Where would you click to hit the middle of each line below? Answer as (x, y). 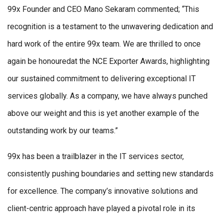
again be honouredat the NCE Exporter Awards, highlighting (109, 61)
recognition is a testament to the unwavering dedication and (110, 27)
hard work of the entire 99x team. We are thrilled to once (104, 44)
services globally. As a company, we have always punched (108, 96)
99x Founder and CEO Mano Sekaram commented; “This (103, 9)
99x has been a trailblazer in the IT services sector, (96, 157)
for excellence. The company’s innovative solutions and (103, 191)
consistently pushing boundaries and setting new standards (111, 174)
